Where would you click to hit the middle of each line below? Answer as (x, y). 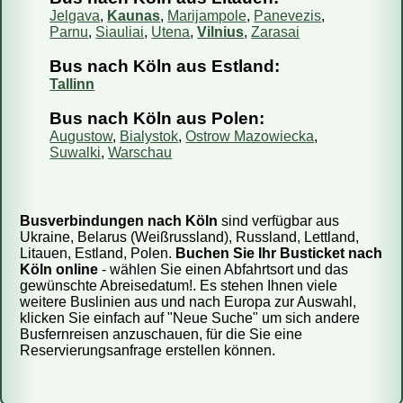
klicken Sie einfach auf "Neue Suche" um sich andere (190, 318)
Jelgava (75, 16)
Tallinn (72, 84)
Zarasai (276, 32)
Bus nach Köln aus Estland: (165, 66)
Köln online (59, 269)
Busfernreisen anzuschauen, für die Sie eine (161, 334)
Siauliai (120, 32)
